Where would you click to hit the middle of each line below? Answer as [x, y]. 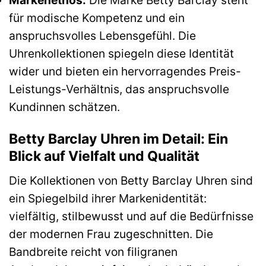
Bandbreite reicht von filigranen [93, 252]
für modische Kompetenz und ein [97, 18]
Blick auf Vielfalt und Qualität [104, 156]
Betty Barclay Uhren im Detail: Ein [118, 139]
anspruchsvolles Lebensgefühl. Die [102, 35]
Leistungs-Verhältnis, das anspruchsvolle [119, 89]
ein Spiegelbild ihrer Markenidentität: [108, 199]
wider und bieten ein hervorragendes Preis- [125, 71]
